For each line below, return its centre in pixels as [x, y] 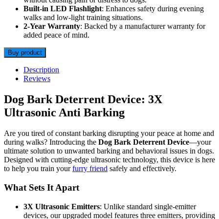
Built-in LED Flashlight [63, 9]
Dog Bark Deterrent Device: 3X [83, 99]
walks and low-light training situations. [83, 18]
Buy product [25, 53]
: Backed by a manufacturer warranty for [143, 26]
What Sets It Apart [42, 187]
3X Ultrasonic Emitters [62, 206]
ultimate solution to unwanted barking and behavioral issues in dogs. [109, 151]
